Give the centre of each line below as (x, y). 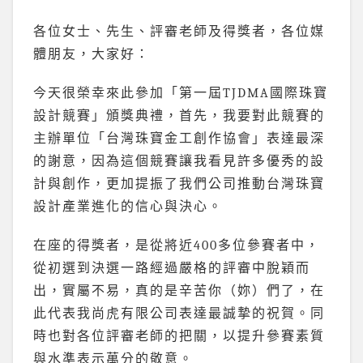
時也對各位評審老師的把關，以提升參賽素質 (179, 336)
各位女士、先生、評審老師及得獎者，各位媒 (179, 32)
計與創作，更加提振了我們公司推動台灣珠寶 (179, 184)
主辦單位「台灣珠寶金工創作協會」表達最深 (179, 139)
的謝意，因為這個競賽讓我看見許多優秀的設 (179, 161)
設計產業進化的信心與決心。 (128, 207)
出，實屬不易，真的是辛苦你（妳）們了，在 (179, 291)
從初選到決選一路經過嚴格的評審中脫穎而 (172, 268)
